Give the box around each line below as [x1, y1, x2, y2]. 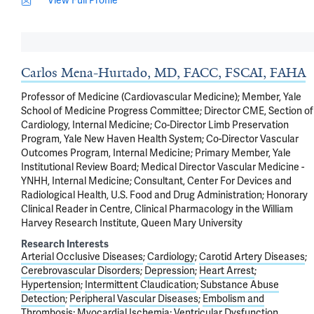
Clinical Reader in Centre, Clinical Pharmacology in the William [21, 202, 293, 215]
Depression [144, 264, 195, 277]
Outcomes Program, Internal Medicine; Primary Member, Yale [21, 146, 291, 159]
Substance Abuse [200, 278, 279, 291]
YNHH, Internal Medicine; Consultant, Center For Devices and [21, 174, 292, 187]
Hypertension [21, 278, 81, 291]
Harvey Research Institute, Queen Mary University [21, 216, 243, 229]
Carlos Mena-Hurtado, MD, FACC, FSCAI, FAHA [21, 64, 306, 81]
